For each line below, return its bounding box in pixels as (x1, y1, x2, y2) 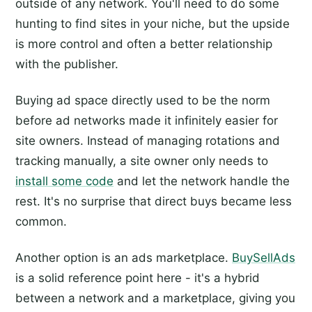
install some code (15, 173, 114, 188)
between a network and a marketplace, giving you (15, 290, 295, 305)
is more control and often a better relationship (15, 36, 272, 51)
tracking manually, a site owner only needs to (15, 153, 268, 168)
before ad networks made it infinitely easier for (15, 113, 278, 127)
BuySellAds (232, 250, 295, 265)
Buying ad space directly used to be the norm (15, 93, 270, 107)
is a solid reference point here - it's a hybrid (15, 270, 260, 285)
